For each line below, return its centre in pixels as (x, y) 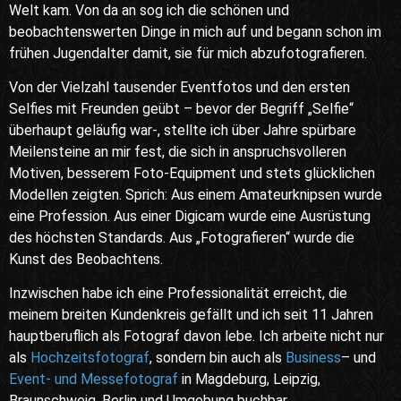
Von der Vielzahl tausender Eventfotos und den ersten (179, 87)
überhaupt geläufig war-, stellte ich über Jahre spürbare (183, 130)
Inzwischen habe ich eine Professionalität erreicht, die (178, 294)
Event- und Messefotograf (94, 380)
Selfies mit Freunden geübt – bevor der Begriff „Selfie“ (181, 108)
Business (313, 358)
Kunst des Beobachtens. (86, 259)
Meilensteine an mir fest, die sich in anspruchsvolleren (178, 151)
